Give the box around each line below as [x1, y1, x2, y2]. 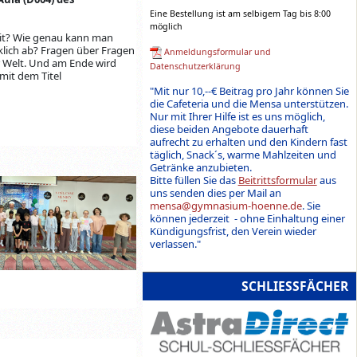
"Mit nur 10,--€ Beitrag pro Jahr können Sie [149, 83, 349, 98]
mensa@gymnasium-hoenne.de [149, 198, 302, 213]
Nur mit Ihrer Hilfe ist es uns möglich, [149, 108, 325, 124]
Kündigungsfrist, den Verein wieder [149, 223, 316, 238]
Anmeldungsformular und [163, 45, 271, 57]
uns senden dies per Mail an [149, 185, 281, 200]
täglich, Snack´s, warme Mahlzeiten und [149, 147, 336, 162]
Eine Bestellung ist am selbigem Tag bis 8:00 [149, 7, 331, 19]
